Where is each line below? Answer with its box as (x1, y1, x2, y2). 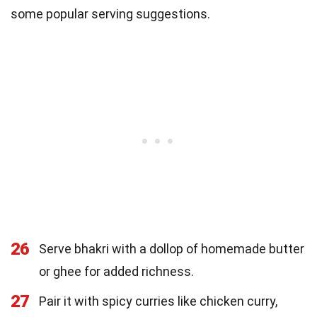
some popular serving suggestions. (11, 6, 210, 21)
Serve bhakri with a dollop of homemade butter (39, 241, 304, 256)
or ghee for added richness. (39, 263, 194, 279)
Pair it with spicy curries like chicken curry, (39, 293, 277, 309)
